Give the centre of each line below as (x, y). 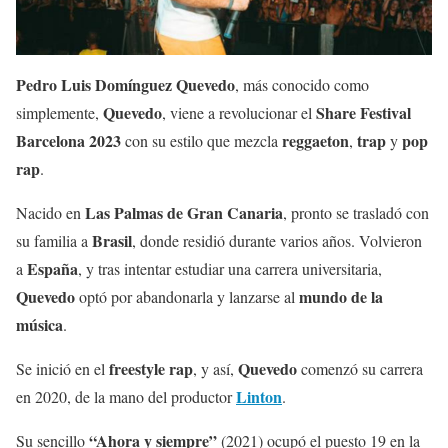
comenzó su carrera (360, 368)
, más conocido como (302, 84)
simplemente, (59, 112)
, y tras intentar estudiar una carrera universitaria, (230, 268)
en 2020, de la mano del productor (126, 396)
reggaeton (313, 140)
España (52, 268)
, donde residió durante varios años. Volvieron (277, 240)
